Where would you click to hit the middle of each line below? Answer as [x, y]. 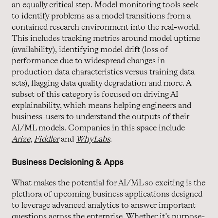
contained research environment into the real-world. [106, 27]
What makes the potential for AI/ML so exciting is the [109, 183]
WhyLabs [93, 139]
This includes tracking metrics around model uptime [106, 38]
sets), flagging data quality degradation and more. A [101, 83]
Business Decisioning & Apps [68, 162]
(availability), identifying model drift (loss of [90, 50]
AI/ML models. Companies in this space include [98, 128]
